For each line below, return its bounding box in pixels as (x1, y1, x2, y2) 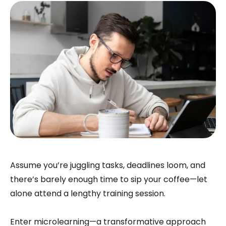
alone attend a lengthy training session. (10, 188, 165, 199)
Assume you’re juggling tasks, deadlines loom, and (10, 159, 205, 171)
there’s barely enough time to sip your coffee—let (10, 174, 207, 185)
